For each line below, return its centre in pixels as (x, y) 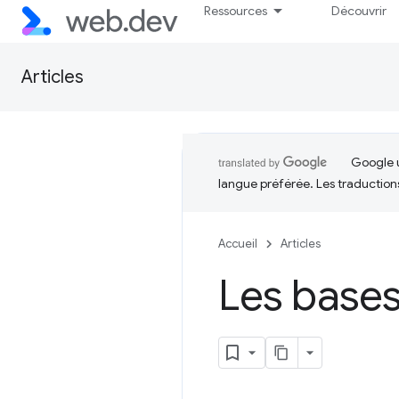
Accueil (238, 244)
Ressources (236, 11)
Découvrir (359, 11)
